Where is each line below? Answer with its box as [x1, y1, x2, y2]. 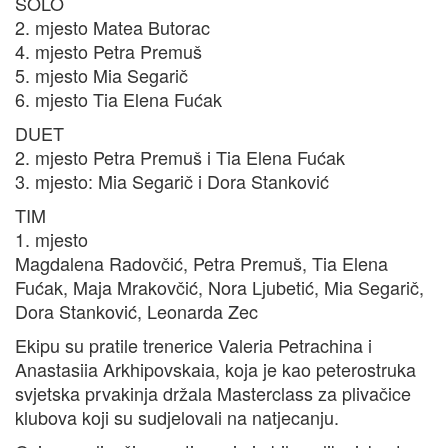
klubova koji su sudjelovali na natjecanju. [15, 404, 339, 431]
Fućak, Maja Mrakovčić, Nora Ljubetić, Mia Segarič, [15, 274, 424, 301]
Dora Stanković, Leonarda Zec [15, 298, 258, 325]
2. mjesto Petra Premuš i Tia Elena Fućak [15, 144, 345, 171]
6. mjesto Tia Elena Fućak [15, 86, 222, 113]
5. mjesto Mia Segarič [15, 62, 188, 89]
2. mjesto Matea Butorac [15, 14, 210, 41]
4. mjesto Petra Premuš [15, 38, 202, 65]
